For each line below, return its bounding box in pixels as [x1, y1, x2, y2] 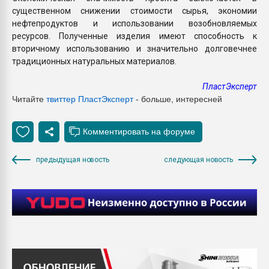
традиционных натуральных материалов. [12, 56, 177, 66]
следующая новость [164, 155, 233, 164]
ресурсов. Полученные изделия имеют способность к [12, 31, 257, 41]
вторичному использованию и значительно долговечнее [12, 43, 257, 53]
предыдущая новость [36, 155, 109, 164]
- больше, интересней [133, 94, 222, 104]
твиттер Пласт [46, 94, 101, 104]
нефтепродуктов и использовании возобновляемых [12, 18, 257, 28]
